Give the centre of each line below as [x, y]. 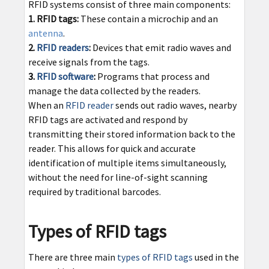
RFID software [65, 77]
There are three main [71, 257]
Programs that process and [152, 77]
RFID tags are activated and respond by [107, 120]
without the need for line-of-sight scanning [118, 177]
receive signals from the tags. [89, 62]
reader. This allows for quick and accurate [112, 149]
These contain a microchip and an [148, 19]
